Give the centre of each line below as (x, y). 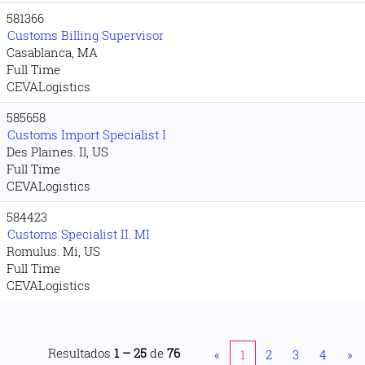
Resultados (81, 353)
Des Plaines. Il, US (57, 152)
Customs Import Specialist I (87, 134)
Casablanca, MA (52, 52)
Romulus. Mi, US (53, 251)
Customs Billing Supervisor (86, 35)
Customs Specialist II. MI (79, 234)
